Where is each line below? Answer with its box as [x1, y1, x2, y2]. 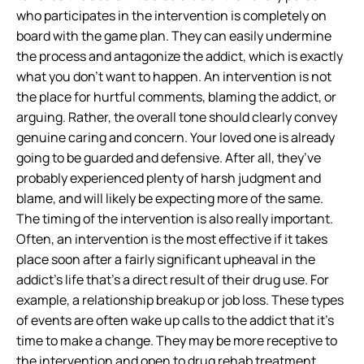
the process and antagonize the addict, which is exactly [16, 47, 343, 65]
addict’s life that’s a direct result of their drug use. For [16, 271, 329, 288]
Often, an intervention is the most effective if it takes [16, 230, 327, 248]
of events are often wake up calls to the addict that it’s [16, 311, 334, 329]
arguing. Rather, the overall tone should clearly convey [16, 108, 337, 126]
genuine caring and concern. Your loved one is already [16, 128, 335, 146]
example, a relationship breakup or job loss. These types [16, 291, 344, 309]
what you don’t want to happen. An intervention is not [16, 67, 331, 85]
